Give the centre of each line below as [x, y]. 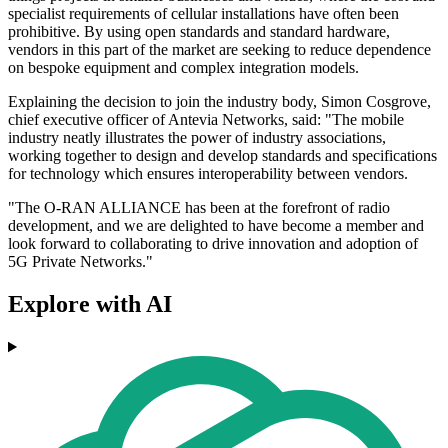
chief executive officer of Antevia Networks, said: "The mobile [206, 120]
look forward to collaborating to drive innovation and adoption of [213, 244]
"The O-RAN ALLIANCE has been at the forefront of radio [199, 208]
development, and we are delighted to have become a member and [216, 226]
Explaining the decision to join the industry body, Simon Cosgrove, [219, 102]
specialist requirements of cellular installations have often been [203, 14]
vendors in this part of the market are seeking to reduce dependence [219, 50]
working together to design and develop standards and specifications [222, 156]
